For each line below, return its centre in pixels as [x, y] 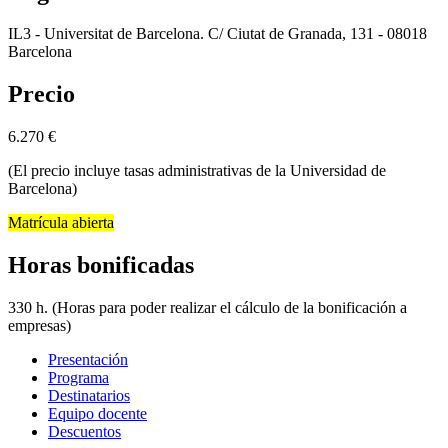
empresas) [39, 326]
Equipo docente [97, 414]
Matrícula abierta [61, 223]
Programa [78, 378]
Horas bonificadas [101, 265]
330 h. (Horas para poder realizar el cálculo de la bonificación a [207, 308]
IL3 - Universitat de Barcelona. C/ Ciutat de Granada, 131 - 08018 [217, 34]
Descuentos [84, 432]
